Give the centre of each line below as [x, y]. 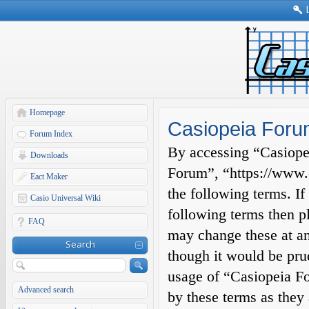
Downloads [49, 155]
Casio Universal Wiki [66, 198]
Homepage [47, 112]
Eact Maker [49, 177]
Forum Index [51, 134]
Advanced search [46, 290]
